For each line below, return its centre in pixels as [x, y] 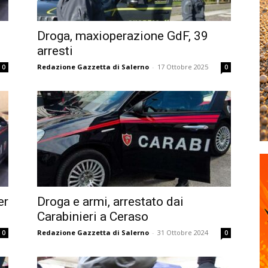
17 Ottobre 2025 [183, 67]
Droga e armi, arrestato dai [110, 202]
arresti [55, 51]
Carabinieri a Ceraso [93, 217]
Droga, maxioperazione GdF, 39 [123, 36]
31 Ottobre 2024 [183, 232]
